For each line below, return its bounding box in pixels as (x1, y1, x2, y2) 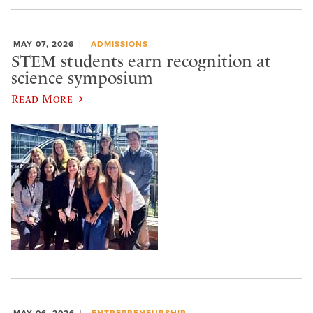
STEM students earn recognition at (11, 52, 271, 72)
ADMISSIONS (90, 38, 148, 49)
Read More (11, 92, 73, 105)
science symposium (11, 68, 153, 89)
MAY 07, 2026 (13, 38, 74, 49)
